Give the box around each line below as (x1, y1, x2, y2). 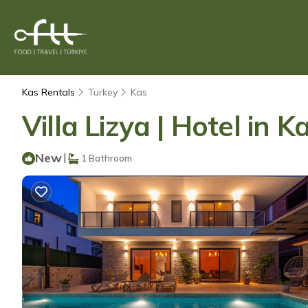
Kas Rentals (22, 86, 78, 98)
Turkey (88, 86, 118, 98)
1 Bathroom (79, 153, 132, 164)
